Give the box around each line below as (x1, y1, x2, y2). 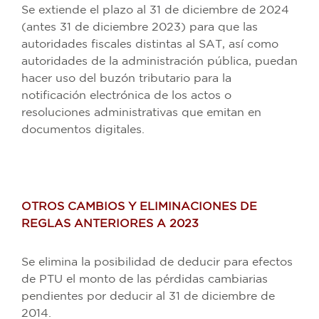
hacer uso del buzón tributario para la (21, 73, 231, 84)
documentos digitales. (21, 124, 145, 135)
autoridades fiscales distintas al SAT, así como (21, 38, 278, 50)
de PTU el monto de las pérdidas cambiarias (21, 273, 268, 285)
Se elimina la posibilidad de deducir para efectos (21, 256, 293, 268)
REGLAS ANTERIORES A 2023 (21, 218, 199, 229)
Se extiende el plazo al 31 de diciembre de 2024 (21, 4, 289, 16)
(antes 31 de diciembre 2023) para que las (21, 21, 258, 33)
